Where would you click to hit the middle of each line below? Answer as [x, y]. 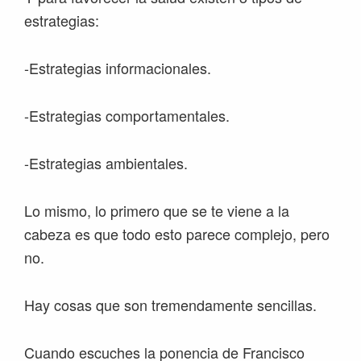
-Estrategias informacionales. [118, 68]
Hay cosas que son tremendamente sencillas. [170, 305]
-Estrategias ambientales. [106, 163]
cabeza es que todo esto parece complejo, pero [177, 234]
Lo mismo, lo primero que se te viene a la [157, 211]
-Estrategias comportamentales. [127, 116]
